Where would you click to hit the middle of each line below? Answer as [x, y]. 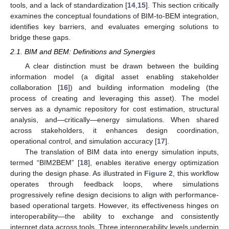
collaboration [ [35, 88]
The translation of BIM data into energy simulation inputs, [122, 152]
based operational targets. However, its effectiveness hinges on [114, 206]
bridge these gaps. [40, 37]
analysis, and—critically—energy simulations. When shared [114, 120]
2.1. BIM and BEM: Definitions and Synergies [83, 51]
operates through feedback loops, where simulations [114, 184]
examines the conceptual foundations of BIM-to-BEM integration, [114, 16]
